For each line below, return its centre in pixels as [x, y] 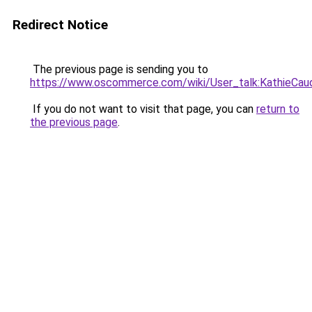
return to [278, 109]
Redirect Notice [60, 25]
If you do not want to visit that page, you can [143, 109]
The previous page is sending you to [119, 69]
